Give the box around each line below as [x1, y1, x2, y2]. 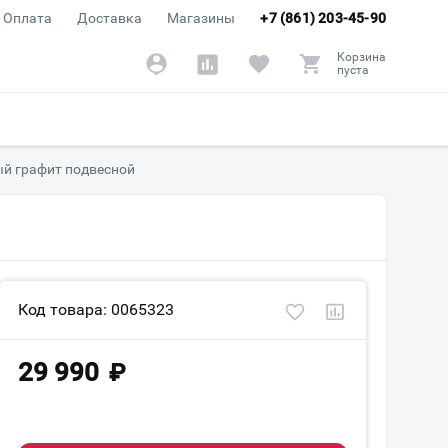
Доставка [77, 10, 143, 26]
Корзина [337, 50, 386, 64]
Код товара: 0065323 [18, 300, 174, 319]
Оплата [3, 10, 53, 26]
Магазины [167, 10, 236, 26]
